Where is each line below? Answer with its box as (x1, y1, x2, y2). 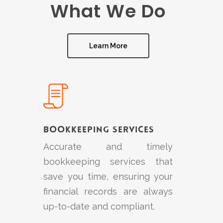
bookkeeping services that (43, 156, 173, 167)
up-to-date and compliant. (43, 201, 155, 212)
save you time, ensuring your (43, 171, 173, 182)
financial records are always (43, 186, 173, 197)
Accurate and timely (43, 141, 173, 152)
